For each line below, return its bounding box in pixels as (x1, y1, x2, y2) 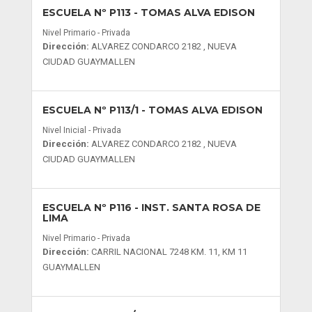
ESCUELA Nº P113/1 (42, 104, 139, 116)
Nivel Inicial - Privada (42, 125, 121, 135)
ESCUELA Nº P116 (42, 201, 132, 214)
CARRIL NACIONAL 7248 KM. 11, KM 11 (91, 247, 247, 257)
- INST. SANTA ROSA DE (131, 201, 260, 214)
